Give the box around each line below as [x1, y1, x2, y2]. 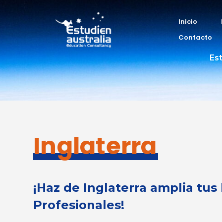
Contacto [178, 33, 212, 42]
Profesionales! [33, 197, 125, 212]
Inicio [178, 17, 197, 26]
